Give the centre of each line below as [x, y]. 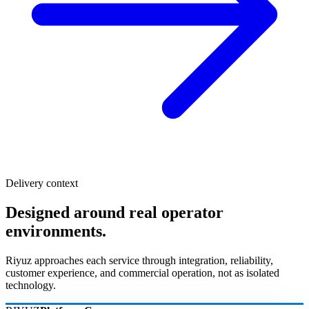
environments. [56, 231]
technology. [31, 285]
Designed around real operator [114, 212]
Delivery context [42, 183]
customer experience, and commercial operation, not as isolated [142, 272]
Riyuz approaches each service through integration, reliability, [139, 260]
